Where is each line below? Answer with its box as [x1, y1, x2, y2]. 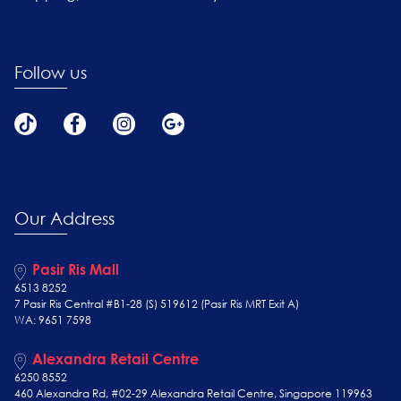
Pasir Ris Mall [31, 260, 119, 278]
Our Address [13, 206, 115, 228]
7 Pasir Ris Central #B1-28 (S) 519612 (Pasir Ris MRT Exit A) [13, 296, 299, 312]
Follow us [13, 60, 87, 82]
